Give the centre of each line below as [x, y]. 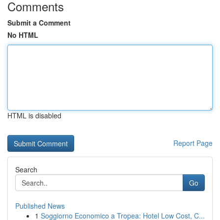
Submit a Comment [39, 23]
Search [26, 169]
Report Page [193, 143]
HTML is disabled [34, 115]
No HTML [23, 35]
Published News [40, 206]
